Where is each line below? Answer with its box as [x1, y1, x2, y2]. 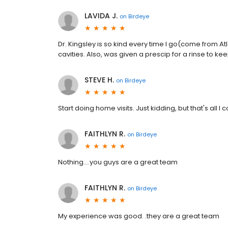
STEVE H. [84, 75, 114, 85]
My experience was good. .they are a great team [58, 211, 219, 221]
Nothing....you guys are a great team [58, 157, 178, 167]
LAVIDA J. [84, 11, 118, 21]
